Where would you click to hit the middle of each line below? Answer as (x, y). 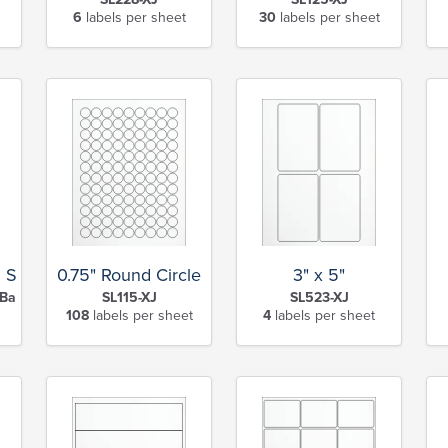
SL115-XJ (129, 298)
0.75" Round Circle (129, 275)
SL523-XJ (319, 298)
